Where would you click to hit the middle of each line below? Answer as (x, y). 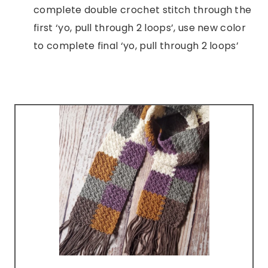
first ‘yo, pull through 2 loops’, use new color (140, 28)
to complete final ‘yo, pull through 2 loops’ (136, 45)
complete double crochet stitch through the (143, 10)
